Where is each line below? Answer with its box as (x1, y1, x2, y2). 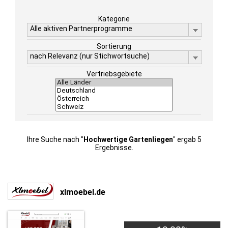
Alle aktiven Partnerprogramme (30, 24, 132, 33)
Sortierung (97, 42, 131, 50)
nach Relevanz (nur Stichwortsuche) (30, 52, 150, 60)
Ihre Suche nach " (26, 135, 83, 144)
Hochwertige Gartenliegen (83, 135, 173, 144)
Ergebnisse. (95, 144, 133, 152)
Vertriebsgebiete (86, 70, 142, 78)
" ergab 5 (173, 135, 202, 144)
